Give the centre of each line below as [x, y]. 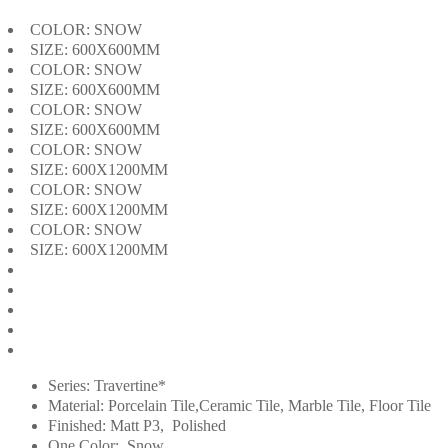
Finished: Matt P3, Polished [137, 425]
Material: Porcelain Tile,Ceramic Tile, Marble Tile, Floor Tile [239, 405]
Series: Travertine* [107, 385]
